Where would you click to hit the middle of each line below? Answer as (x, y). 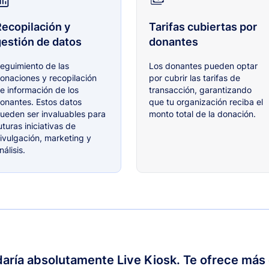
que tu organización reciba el (206, 102)
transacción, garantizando (200, 90)
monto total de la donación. (202, 114)
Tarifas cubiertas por (203, 27)
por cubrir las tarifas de (194, 78)
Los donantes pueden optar (203, 66)
